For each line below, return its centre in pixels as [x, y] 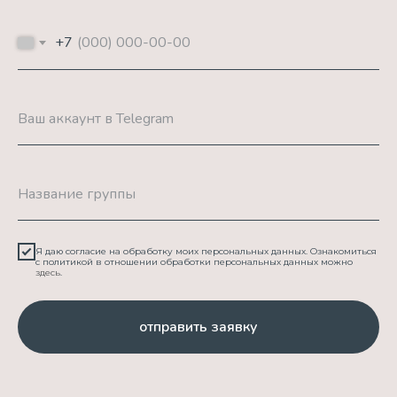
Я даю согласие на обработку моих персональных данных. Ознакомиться [206, 252]
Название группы [77, 195]
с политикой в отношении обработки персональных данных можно [194, 262]
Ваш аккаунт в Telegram [96, 119]
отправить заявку [198, 327]
